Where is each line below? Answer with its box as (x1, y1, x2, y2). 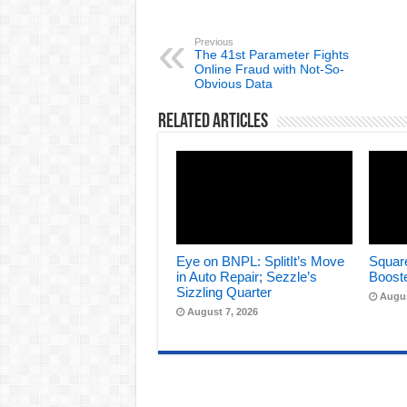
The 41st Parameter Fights (194, 46, 349, 62)
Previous (194, 35, 233, 47)
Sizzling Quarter (175, 284, 272, 301)
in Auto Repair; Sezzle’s (175, 269, 317, 285)
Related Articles (157, 111, 268, 133)
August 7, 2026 (186, 306, 258, 318)
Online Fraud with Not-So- (194, 61, 344, 76)
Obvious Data (194, 75, 273, 91)
